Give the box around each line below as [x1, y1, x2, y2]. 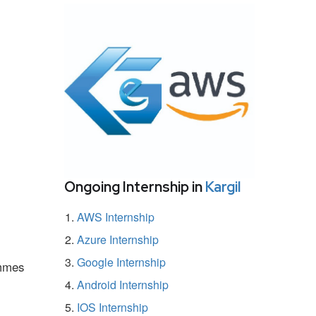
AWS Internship [77, 208, 154, 225]
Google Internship [77, 253, 166, 270]
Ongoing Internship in [64, 177, 205, 196]
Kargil [205, 177, 241, 196]
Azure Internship [77, 231, 159, 248]
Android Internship [77, 276, 169, 293]
